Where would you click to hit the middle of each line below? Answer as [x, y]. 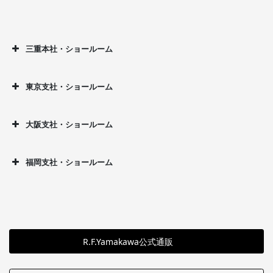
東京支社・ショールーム [69, 87]
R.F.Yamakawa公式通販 [128, 241]
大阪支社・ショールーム [69, 125]
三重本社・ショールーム [69, 49]
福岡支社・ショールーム [69, 162]
